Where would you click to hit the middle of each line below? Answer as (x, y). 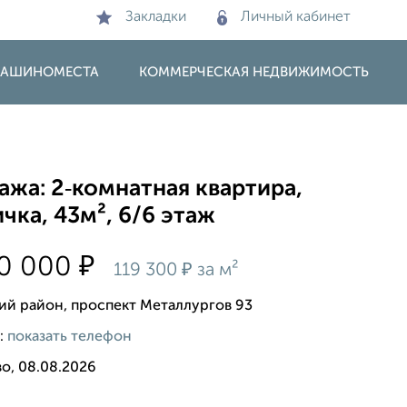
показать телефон (70, 337)
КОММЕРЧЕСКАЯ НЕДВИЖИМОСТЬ (254, 72)
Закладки (156, 17)
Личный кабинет (296, 17)
